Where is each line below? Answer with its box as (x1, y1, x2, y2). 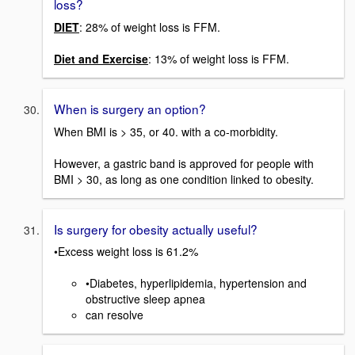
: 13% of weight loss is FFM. (148, 50, 289, 67)
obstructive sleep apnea (86, 291, 205, 307)
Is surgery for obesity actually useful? (54, 219, 258, 238)
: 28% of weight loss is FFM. (79, 18, 220, 35)
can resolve (86, 307, 143, 323)
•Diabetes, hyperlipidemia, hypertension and (86, 275, 307, 292)
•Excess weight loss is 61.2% (54, 243, 198, 260)
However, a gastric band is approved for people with (54, 155, 314, 171)
